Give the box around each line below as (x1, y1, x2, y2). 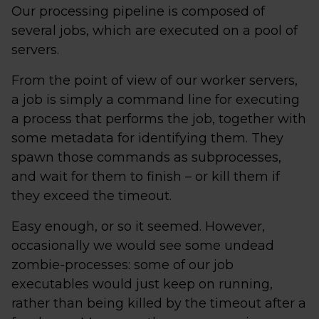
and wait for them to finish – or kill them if (11, 169, 280, 184)
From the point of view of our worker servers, (11, 73, 298, 88)
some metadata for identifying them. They (11, 130, 283, 146)
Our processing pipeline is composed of (11, 4, 265, 19)
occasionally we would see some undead (11, 238, 274, 253)
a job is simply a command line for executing (11, 92, 300, 108)
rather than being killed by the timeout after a (11, 296, 306, 311)
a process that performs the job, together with (11, 111, 306, 127)
